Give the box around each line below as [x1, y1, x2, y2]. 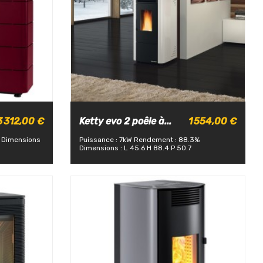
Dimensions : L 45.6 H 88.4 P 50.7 [79, 143, 191, 152]
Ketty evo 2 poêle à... [79, 116, 171, 127]
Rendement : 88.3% [133, 135, 200, 144]
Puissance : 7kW [79, 135, 132, 144]
